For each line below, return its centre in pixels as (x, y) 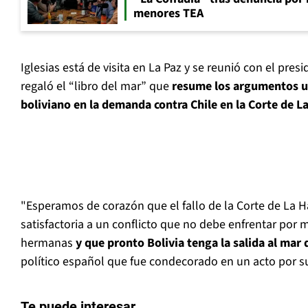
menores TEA (168, 14)
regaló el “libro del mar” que (96, 87)
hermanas (48, 243)
